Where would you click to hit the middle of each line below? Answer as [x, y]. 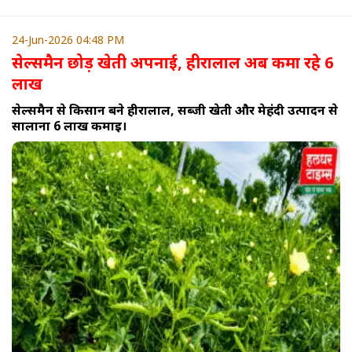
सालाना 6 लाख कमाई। [69, 126]
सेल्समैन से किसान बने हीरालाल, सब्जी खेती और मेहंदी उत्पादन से [175, 110]
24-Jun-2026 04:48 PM [68, 40]
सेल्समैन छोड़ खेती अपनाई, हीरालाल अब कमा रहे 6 [172, 63]
